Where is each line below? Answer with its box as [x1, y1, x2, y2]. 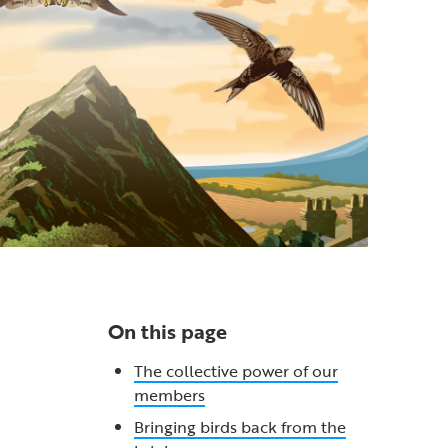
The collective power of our [133, 359, 338, 383]
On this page [107, 316, 227, 346]
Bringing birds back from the [133, 415, 346, 439]
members [133, 383, 205, 407]
